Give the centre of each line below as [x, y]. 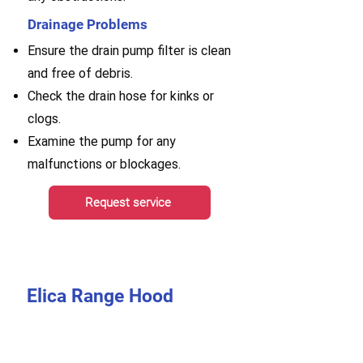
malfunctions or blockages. [104, 164]
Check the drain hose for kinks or [121, 96]
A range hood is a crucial [95, 354]
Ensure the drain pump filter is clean [129, 51]
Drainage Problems [88, 24]
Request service [128, 203]
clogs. [44, 119]
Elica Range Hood [100, 296]
